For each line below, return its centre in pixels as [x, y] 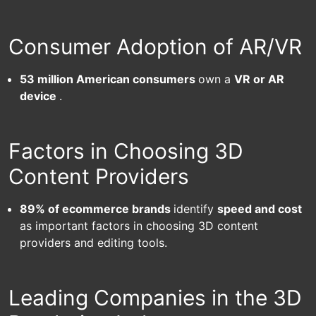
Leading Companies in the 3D [155, 298]
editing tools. [132, 243]
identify [195, 209]
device [39, 96]
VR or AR [259, 79]
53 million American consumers [109, 79]
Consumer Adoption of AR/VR [155, 47]
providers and [59, 243]
